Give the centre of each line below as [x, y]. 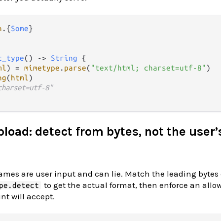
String [64, 58]
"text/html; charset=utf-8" [148, 68]
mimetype [42, 68]
